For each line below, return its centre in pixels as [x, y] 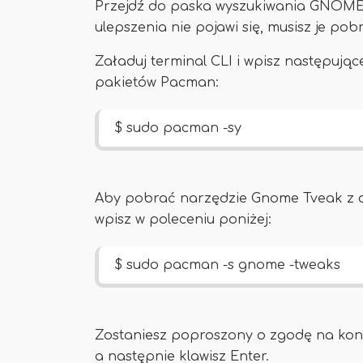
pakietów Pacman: [157, 83]
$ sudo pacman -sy [178, 128]
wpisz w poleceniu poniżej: [183, 220]
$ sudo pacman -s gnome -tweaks [228, 265]
